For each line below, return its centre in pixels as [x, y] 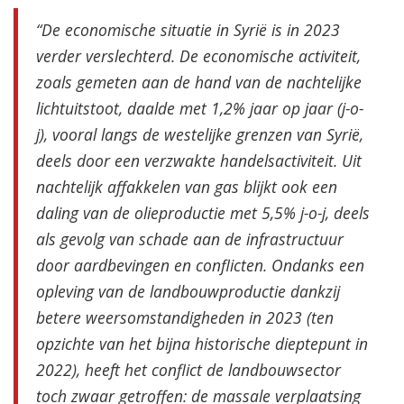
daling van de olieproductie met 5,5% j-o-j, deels [203, 213]
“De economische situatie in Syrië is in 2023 [188, 30]
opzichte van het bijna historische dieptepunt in [202, 344]
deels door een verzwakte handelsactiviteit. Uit [199, 161]
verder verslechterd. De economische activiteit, [198, 56]
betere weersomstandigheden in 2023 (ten [185, 318]
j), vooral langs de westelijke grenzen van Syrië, [200, 135]
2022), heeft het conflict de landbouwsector [188, 370]
